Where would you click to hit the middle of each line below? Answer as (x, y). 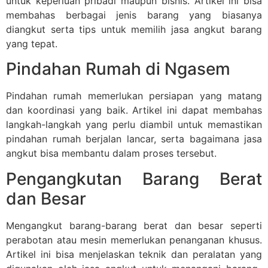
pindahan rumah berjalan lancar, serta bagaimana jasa (134, 139)
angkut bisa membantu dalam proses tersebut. (111, 153)
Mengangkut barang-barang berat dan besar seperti (134, 225)
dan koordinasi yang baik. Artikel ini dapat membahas (134, 110)
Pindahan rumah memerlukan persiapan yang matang (134, 96)
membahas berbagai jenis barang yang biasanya (134, 15)
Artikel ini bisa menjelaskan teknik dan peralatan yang (134, 254)
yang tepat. (32, 44)
